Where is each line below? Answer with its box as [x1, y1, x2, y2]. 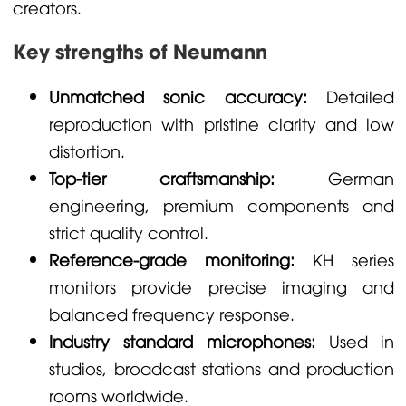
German [275, 166, 395, 188]
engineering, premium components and [48, 193, 395, 216]
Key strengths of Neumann [12, 35, 267, 64]
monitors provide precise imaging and [48, 275, 395, 297]
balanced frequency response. [48, 302, 295, 324]
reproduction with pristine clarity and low [48, 111, 395, 134]
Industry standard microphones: [48, 329, 315, 352]
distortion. [48, 139, 125, 161]
